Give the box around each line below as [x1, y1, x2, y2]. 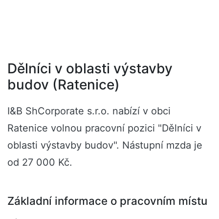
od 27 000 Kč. [7, 156, 72, 168]
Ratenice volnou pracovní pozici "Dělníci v [7, 122, 201, 134]
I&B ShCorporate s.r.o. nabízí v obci [7, 105, 171, 117]
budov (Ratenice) [7, 76, 120, 93]
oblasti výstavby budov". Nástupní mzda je [7, 139, 202, 151]
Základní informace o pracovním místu [7, 194, 207, 207]
